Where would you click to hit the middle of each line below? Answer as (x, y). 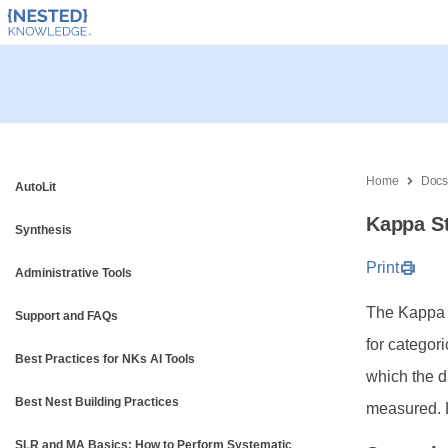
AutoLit (35, 187)
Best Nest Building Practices (97, 402)
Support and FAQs (66, 316)
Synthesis (43, 230)
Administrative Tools (73, 273)
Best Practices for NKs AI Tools (105, 359)
